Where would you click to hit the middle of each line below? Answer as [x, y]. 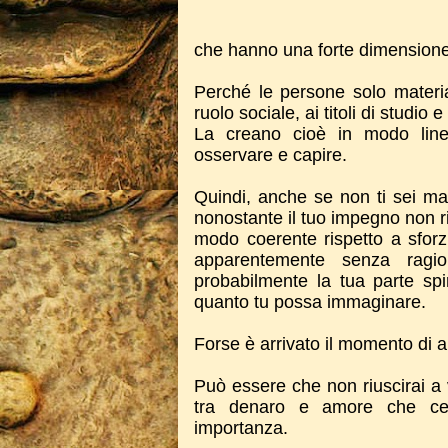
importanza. [241, 428]
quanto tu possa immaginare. [310, 302]
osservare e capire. [270, 155]
